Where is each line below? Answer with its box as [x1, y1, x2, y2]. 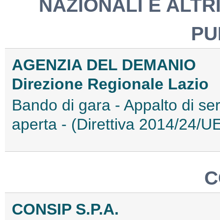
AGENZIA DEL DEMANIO [12, 56, 196, 74]
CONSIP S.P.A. [12, 200, 119, 219]
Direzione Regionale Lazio [12, 75, 209, 93]
